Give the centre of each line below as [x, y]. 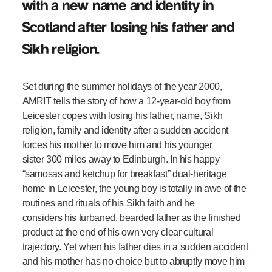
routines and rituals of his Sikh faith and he [108, 203]
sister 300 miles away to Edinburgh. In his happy [121, 160]
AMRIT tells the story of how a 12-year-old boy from [126, 101]
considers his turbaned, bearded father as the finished [131, 218]
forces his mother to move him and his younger [117, 145]
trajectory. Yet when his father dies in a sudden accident [135, 247]
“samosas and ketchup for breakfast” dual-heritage [124, 174]
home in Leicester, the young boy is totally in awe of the [134, 189]
